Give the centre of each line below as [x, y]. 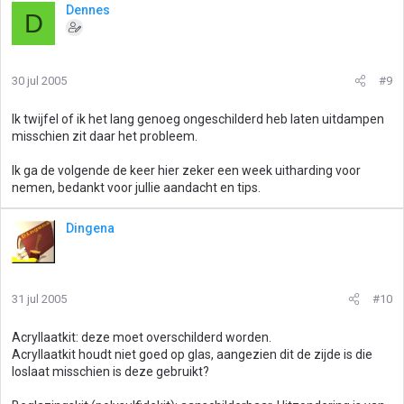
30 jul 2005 [39, 81]
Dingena [90, 228]
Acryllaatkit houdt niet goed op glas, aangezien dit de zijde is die [192, 354]
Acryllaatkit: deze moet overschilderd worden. [142, 337]
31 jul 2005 [39, 299]
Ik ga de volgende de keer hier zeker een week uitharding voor [186, 170]
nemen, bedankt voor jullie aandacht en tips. [136, 188]
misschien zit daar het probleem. [105, 136]
